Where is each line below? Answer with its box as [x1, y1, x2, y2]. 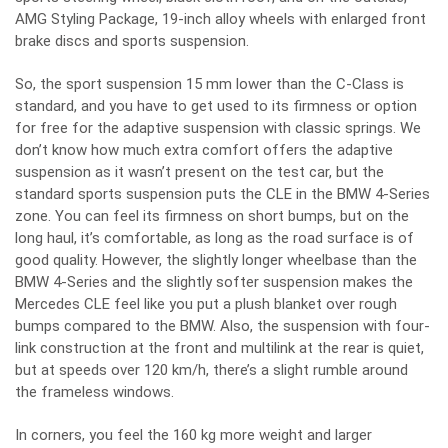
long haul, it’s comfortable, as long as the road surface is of [15, 229, 414, 248]
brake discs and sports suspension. [15, 32, 249, 51]
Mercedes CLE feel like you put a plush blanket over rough [15, 295, 397, 314]
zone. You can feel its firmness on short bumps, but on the [15, 207, 409, 226]
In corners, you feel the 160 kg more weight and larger [15, 426, 372, 445]
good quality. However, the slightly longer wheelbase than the [15, 251, 417, 270]
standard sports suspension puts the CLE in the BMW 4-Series [15, 185, 430, 204]
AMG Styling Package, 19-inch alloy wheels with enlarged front [15, 10, 426, 29]
